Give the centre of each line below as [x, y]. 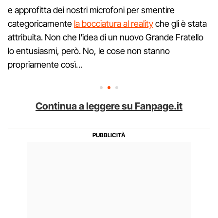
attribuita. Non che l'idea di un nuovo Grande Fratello [106, 37]
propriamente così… [45, 64]
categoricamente [41, 23]
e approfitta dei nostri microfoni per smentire [91, 10]
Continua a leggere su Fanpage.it [109, 106]
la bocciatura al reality [114, 23]
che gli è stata [180, 23]
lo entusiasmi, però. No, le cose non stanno [89, 51]
